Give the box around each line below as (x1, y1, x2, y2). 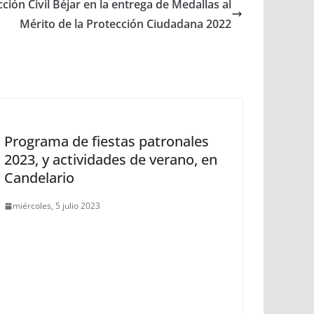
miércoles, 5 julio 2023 (13, 200, 100, 212)
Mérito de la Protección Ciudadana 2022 (20, 16, 231, 32)
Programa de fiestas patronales (4, 132, 209, 151)
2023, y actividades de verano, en (4, 150, 217, 169)
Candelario (4, 168, 74, 187)
